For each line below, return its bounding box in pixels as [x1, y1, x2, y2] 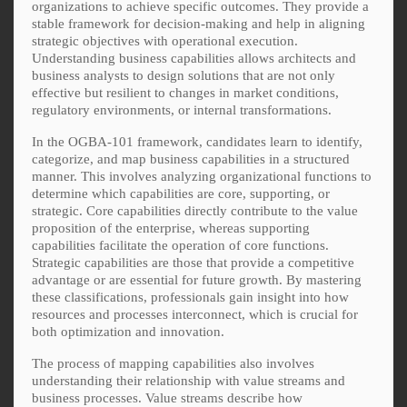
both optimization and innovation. [32, 323, 224, 339]
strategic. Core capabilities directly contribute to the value [32, 203, 358, 218]
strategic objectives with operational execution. [32, 33, 298, 48]
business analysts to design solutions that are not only [32, 67, 335, 83]
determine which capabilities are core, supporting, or [32, 185, 330, 201]
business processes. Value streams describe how [32, 390, 303, 405]
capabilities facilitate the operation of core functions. [32, 237, 329, 253]
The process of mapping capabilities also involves [32, 355, 314, 371]
